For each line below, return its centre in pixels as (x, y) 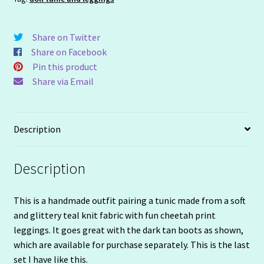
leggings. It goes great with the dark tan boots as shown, (128, 230)
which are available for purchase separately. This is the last (131, 245)
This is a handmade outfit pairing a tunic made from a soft (129, 201)
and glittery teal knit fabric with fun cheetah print (114, 215)
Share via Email (63, 81)
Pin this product (65, 66)
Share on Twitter (66, 37)
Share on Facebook (69, 52)
